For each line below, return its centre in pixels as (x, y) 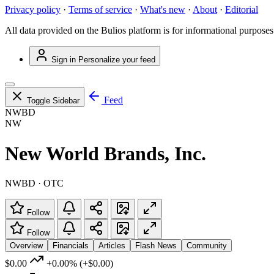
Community (207, 246)
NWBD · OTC (34, 183)
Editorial (242, 10)
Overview (26, 246)
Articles (112, 246)
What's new (163, 10)
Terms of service (100, 10)
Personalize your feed (117, 60)
